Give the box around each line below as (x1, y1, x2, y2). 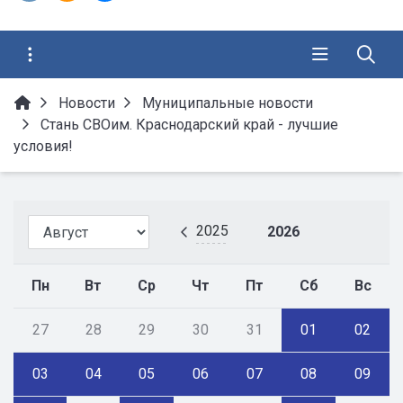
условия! (13, 138, 73, 155)
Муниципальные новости (142, 94, 313, 112)
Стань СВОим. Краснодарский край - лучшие (37, 116, 338, 133)
